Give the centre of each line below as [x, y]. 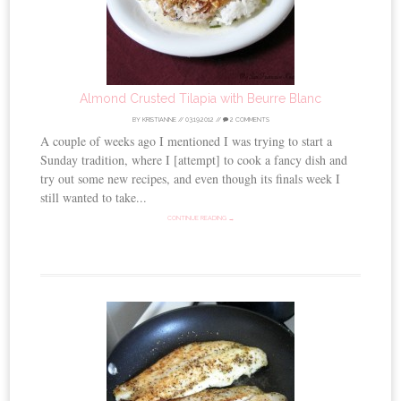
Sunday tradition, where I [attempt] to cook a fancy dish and [194, 159]
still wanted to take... [94, 197]
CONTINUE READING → [200, 218]
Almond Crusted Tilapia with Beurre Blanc [200, 98]
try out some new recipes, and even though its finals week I [191, 178]
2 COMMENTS [248, 119]
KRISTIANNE [159, 119]
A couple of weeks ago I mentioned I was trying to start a [187, 141]
